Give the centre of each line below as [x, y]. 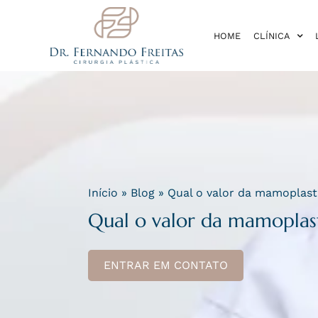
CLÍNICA [271, 35]
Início [103, 193]
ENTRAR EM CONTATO [165, 265]
